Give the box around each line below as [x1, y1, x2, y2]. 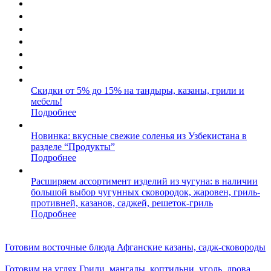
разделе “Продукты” [31, 142, 115, 152]
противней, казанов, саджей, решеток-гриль [31, 198, 213, 208]
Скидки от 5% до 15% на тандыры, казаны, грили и [31, 85, 244, 96]
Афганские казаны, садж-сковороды [117, 242, 266, 252]
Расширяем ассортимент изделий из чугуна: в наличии [31, 176, 258, 186]
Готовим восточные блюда [5, 242, 114, 252]
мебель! [31, 96, 62, 106]
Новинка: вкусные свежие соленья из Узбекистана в [31, 131, 247, 141]
